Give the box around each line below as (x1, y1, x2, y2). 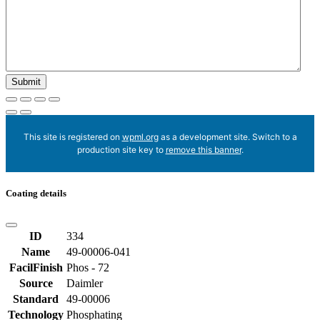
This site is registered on (23, 131, 122, 142)
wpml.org (121, 131, 159, 142)
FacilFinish (9, 261, 63, 274)
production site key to (76, 144, 166, 155)
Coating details (6, 187, 66, 199)
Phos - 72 (66, 261, 109, 274)
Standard (13, 293, 59, 306)
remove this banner (165, 144, 241, 155)
